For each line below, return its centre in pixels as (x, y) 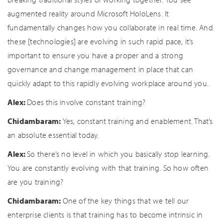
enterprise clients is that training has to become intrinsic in (105, 215)
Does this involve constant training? (86, 102)
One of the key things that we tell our (126, 201)
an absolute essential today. (53, 135)
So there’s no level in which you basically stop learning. (118, 154)
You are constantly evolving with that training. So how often (108, 168)
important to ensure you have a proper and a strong (96, 55)
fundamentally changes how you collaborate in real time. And (110, 27)
